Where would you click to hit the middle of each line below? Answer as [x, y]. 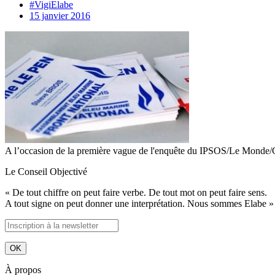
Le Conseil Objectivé [46, 172]
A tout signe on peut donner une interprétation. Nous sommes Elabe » [139, 204]
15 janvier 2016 [60, 16]
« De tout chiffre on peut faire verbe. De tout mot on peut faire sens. [136, 193]
